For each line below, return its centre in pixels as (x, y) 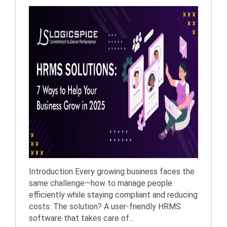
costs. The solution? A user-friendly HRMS (105, 206)
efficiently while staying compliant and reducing (113, 195)
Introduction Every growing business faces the (112, 172)
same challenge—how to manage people (101, 183)
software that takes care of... (81, 218)
